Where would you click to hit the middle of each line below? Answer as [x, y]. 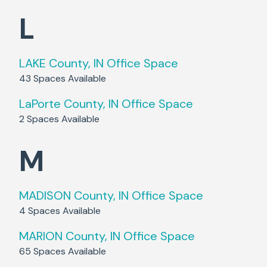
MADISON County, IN [74, 195]
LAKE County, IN [61, 63]
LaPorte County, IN [69, 104]
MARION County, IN [70, 236]
